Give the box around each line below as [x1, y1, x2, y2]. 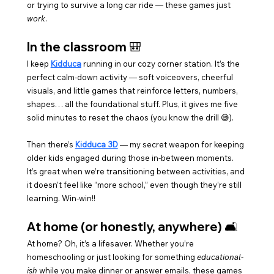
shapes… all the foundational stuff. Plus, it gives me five [26, 99, 240, 109]
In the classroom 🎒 [26, 39, 141, 55]
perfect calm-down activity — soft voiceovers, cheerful [26, 72, 235, 83]
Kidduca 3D [75, 139, 118, 150]
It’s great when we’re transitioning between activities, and [26, 166, 246, 177]
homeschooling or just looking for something [26, 252, 197, 262]
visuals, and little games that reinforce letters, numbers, [26, 86, 240, 96]
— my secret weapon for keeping [117, 139, 246, 150]
